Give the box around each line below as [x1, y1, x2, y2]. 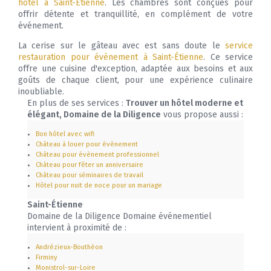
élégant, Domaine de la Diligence [27, 109, 161, 120]
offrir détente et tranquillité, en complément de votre [18, 9, 253, 20]
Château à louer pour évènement [36, 140, 138, 149]
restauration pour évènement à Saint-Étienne [18, 52, 203, 63]
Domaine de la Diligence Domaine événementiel [27, 211, 212, 222]
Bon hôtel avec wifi [36, 130, 94, 139]
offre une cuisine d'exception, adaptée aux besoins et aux [18, 64, 253, 74]
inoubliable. [18, 87, 64, 97]
